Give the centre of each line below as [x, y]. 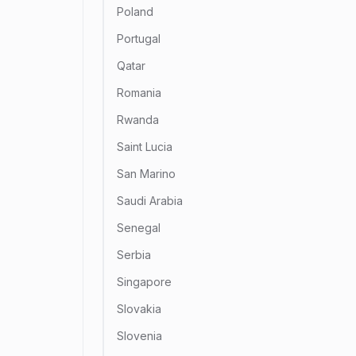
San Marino [146, 174]
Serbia [134, 255]
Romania [139, 93]
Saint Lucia [145, 147]
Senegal [139, 228]
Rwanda [138, 120]
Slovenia [139, 336]
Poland [135, 12]
